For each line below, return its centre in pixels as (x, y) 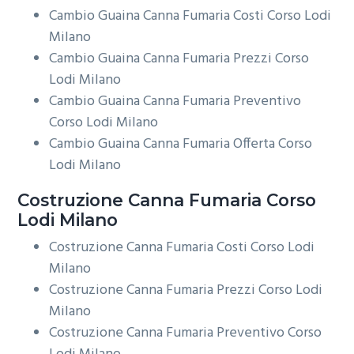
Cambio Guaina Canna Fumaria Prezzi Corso (179, 59)
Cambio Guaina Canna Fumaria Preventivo (175, 102)
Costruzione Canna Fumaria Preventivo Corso (186, 333)
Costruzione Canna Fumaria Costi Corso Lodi (182, 247)
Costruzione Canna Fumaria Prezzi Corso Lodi (186, 290)
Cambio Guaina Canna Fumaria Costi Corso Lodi (190, 17)
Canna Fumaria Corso (220, 200)
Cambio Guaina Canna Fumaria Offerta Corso (181, 145)
